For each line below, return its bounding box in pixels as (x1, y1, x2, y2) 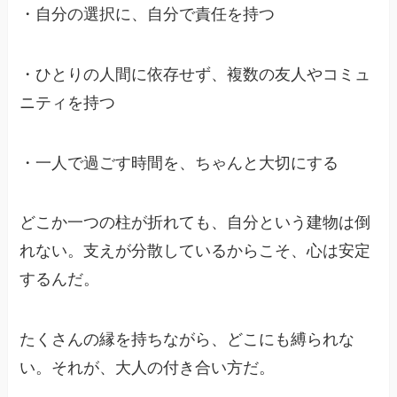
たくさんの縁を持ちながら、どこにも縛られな (19, 331, 355, 349)
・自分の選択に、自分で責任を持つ (19, 4, 276, 23)
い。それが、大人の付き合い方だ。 (19, 359, 276, 378)
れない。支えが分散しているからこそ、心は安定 (19, 242, 371, 261)
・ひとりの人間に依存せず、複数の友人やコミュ (19, 65, 371, 83)
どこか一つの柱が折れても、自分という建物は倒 (19, 214, 371, 232)
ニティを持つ (19, 93, 116, 112)
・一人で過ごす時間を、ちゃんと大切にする (19, 153, 339, 172)
